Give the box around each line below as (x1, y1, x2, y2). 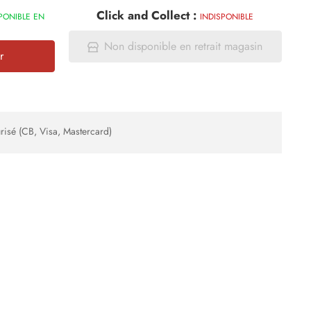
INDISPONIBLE (200, 11, 254, 22)
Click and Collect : (96, 7, 201, 24)
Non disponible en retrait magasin (104, 39, 263, 54)
